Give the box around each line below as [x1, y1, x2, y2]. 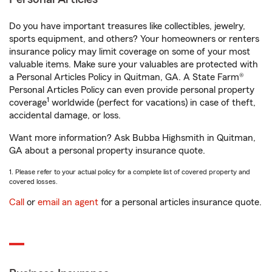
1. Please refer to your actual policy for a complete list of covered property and [9, 168, 250, 175]
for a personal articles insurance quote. [98, 197, 262, 207]
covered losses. [9, 178, 58, 185]
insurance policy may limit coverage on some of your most [9, 47, 250, 56]
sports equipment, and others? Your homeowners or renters [9, 34, 259, 44]
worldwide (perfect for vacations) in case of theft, [49, 98, 256, 107]
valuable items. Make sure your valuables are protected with [9, 59, 258, 69]
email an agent [38, 197, 98, 207]
